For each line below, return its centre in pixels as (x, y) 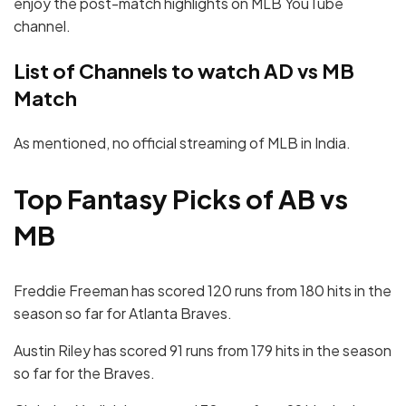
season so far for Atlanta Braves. (123, 313)
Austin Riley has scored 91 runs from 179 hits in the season (203, 350)
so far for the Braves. (84, 372)
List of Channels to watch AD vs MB (184, 71)
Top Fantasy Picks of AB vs (181, 199)
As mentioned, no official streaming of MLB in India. (182, 143)
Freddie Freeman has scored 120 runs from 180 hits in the (203, 290)
